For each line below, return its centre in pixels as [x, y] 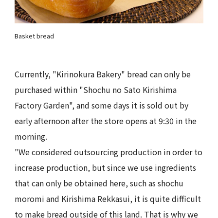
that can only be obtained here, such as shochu [99, 183]
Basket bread [34, 36]
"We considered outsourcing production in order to [109, 152]
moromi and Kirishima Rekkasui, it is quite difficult [108, 198]
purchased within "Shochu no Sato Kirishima [96, 89]
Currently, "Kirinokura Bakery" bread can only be [103, 74]
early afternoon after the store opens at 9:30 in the [106, 120]
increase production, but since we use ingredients [105, 167]
